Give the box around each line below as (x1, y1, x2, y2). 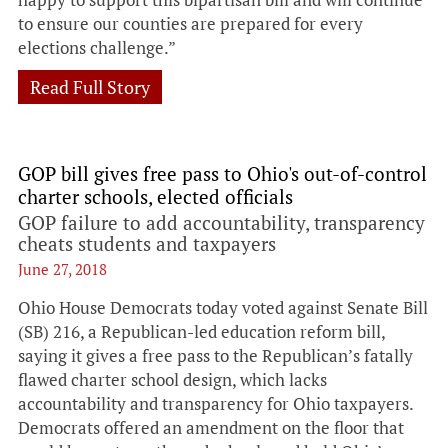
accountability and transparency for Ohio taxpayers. (18, 392, 413, 415)
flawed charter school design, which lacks (18, 368, 327, 391)
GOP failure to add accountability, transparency (18, 210, 425, 235)
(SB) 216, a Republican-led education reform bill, (18, 320, 385, 343)
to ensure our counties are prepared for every (18, 12, 363, 35)
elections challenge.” (18, 36, 176, 59)
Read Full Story (30, 75, 150, 99)
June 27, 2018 (18, 259, 107, 279)
